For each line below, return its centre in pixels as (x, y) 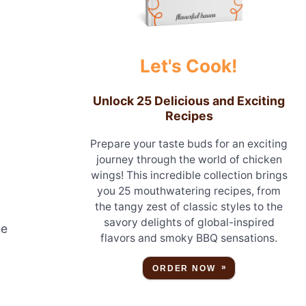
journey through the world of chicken (189, 159)
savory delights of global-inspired (189, 222)
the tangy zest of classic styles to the (189, 206)
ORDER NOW (184, 269)
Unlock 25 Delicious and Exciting (189, 100)
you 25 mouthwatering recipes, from (189, 191)
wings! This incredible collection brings (189, 175)
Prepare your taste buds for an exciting (189, 143)
